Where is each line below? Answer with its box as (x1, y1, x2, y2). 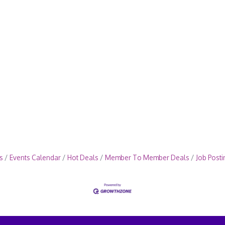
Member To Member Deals (104, 153, 189, 162)
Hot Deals (67, 153, 98, 162)
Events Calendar (9, 153, 61, 162)
